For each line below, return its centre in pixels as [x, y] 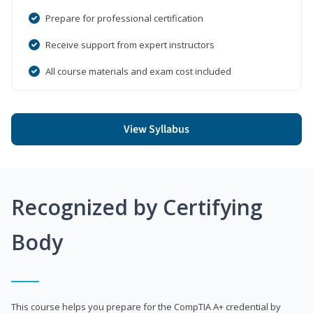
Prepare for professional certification [124, 18]
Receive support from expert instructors [130, 44]
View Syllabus [156, 129]
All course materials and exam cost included [138, 71]
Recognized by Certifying [137, 207]
